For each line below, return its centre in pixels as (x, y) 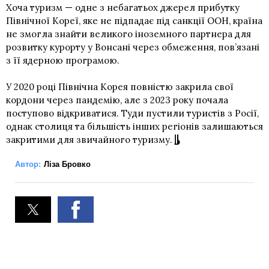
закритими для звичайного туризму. (89, 139)
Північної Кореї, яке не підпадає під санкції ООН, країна (134, 20)
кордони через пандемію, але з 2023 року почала (117, 100)
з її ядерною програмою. (63, 60)
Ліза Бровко (67, 164)
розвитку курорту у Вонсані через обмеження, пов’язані (133, 47)
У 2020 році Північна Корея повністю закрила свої (120, 86)
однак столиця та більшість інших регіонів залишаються (134, 126)
